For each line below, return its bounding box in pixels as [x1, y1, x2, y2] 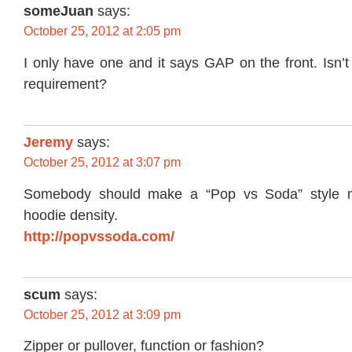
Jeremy [24, 134, 73, 150]
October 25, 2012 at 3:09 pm [24, 307, 181, 321]
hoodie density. [24, 207, 118, 223]
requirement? [24, 75, 107, 92]
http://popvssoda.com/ [24, 228, 174, 244]
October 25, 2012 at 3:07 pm [24, 155, 181, 169]
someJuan [24, 3, 93, 20]
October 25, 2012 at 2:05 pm [24, 24, 181, 38]
